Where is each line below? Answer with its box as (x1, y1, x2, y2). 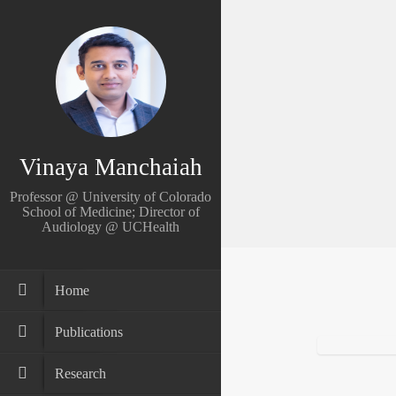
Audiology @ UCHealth (42, 219, 179, 234)
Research (54, 366, 106, 381)
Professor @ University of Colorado (10, 189, 211, 204)
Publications (54, 324, 123, 339)
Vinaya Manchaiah (19, 154, 202, 180)
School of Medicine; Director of (21, 204, 200, 219)
